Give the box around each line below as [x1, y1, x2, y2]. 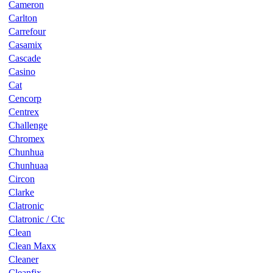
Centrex [9, 106, 39, 117]
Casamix [9, 39, 42, 50]
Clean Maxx [9, 240, 56, 251]
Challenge [9, 119, 48, 130]
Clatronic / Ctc [9, 213, 65, 224]
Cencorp [9, 93, 41, 104]
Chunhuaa [9, 160, 48, 171]
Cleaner [9, 253, 38, 264]
